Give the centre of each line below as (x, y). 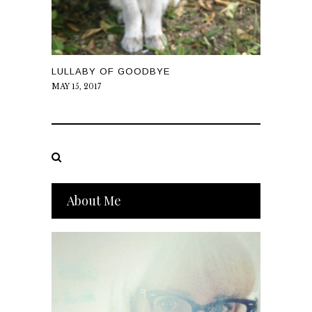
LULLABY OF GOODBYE (111, 72)
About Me (94, 201)
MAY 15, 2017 (76, 87)
